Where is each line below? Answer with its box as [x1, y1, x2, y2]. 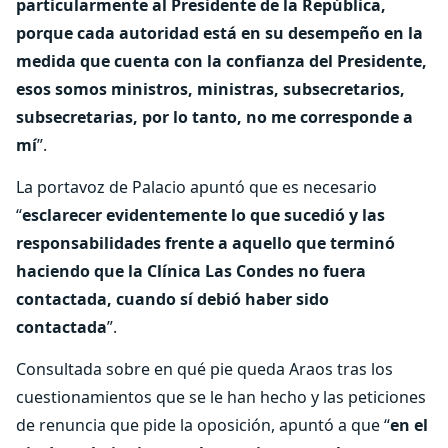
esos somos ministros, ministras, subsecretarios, [16, 78, 405, 100]
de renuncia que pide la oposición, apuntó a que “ [16, 414, 390, 436]
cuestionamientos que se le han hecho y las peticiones [16, 386, 426, 408]
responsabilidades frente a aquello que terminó [16, 232, 395, 254]
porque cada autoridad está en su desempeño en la [16, 22, 423, 44]
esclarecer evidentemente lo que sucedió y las [22, 204, 385, 226]
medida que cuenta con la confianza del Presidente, [16, 50, 427, 72]
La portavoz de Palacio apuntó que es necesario [16, 176, 377, 198]
